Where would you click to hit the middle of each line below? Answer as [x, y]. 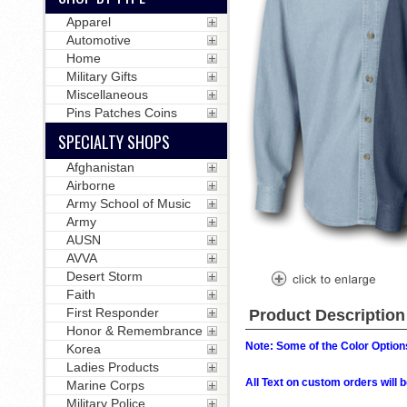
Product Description [327, 315]
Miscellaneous [107, 94]
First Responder [112, 313]
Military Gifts [101, 76]
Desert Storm [104, 276]
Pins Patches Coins [121, 113]
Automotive [98, 40]
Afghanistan [100, 167]
